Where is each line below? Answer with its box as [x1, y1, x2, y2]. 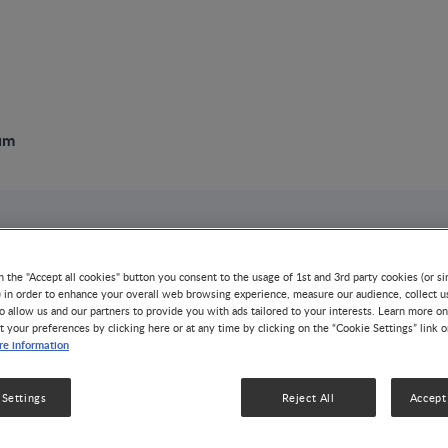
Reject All [281, 389, 335, 405]
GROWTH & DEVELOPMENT [248, 292, 408, 309]
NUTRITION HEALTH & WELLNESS [70, 322, 263, 339]
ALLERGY [162, 292, 215, 309]
